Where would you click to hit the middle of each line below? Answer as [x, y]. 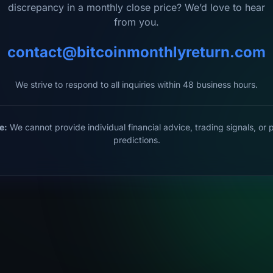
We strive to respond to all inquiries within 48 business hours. [136, 84]
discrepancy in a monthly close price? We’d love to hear [136, 7]
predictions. [136, 140]
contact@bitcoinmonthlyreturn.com [136, 52]
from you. [136, 22]
